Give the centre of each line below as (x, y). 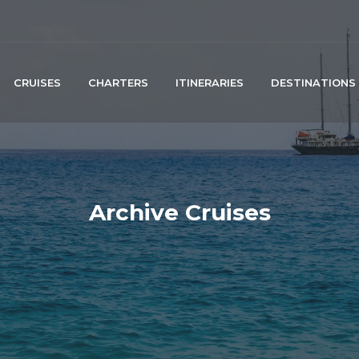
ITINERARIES (210, 83)
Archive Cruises (179, 212)
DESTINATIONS (313, 83)
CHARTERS (118, 83)
